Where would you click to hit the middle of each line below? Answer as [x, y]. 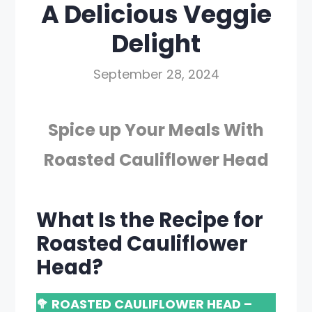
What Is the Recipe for [150, 220]
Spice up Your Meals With [156, 130]
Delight [156, 44]
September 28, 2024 [156, 74]
